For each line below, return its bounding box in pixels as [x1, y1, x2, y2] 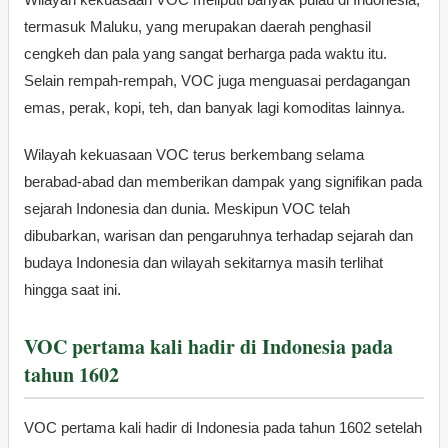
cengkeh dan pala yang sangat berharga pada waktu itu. [24, 44, 387, 62]
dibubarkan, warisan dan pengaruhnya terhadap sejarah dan [24, 226, 413, 244]
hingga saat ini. [24, 280, 121, 298]
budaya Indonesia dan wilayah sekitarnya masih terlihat [24, 253, 383, 271]
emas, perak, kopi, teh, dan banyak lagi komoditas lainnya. [24, 98, 405, 116]
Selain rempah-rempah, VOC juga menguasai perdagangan [24, 71, 410, 89]
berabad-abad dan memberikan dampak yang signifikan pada [24, 172, 422, 190]
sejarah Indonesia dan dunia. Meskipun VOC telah [24, 199, 350, 217]
